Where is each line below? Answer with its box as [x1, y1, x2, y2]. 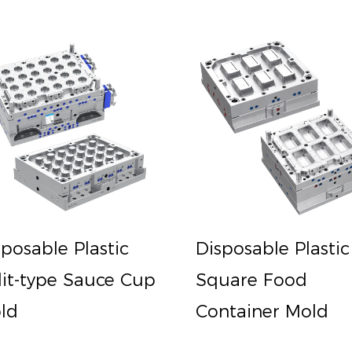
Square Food [195, 269, 307, 291]
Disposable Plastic [195, 237, 350, 259]
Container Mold [195, 300, 328, 322]
